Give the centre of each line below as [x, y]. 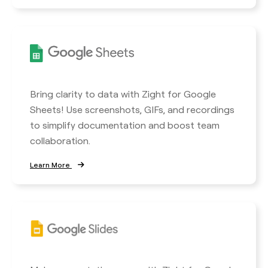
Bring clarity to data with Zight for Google [123, 94]
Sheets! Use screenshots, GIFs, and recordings [132, 109]
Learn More [51, 165]
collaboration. [60, 140]
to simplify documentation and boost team [125, 125]
